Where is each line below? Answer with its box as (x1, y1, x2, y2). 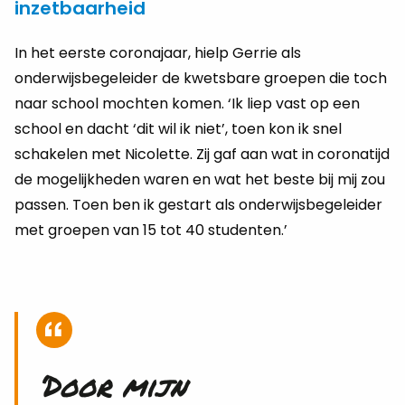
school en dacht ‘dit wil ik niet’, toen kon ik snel (14, 118, 342, 139)
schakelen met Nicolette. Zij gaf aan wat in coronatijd (14, 144, 390, 165)
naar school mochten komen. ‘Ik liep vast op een (14, 93, 360, 114)
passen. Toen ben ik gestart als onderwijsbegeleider (14, 194, 382, 215)
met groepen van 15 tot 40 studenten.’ (14, 220, 287, 240)
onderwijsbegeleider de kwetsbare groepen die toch (14, 68, 387, 89)
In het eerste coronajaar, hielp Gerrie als (14, 42, 301, 63)
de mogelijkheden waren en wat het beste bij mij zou (14, 169, 385, 190)
